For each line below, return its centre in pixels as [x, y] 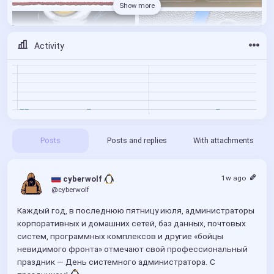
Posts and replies [137, 141]
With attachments [223, 141]
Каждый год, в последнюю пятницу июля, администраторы [136, 210]
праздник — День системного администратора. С [116, 261]
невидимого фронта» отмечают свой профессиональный [132, 249]
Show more [137, 6]
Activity [50, 46]
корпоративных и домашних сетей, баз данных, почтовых [131, 223]
